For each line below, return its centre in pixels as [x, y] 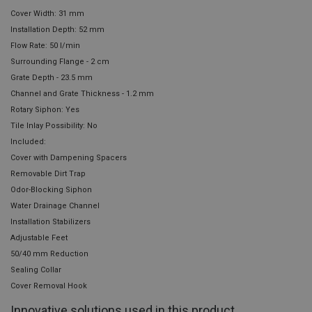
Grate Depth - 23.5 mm [52, 77]
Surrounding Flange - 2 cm [60, 61]
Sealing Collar [36, 270]
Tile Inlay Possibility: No [54, 125]
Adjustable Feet [39, 237]
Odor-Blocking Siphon [51, 189]
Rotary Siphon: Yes [45, 109]
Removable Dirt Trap [48, 173]
